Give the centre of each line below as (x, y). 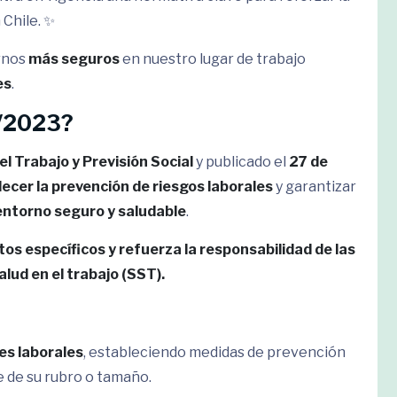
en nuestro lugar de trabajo (213, 59)
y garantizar (315, 187)
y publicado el (241, 162)
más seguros (74, 59)
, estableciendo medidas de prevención (214, 352)
